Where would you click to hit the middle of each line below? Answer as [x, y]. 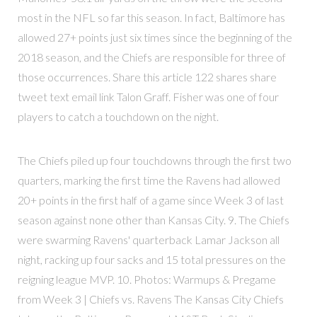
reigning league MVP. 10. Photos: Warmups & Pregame [146, 279]
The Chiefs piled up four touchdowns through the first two [154, 161]
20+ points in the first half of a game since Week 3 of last [150, 200]
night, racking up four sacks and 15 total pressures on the [151, 260]
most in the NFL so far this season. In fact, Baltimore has [151, 17]
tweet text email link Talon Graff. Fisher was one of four [148, 96]
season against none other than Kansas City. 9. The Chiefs [153, 220]
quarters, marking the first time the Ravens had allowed [149, 180]
